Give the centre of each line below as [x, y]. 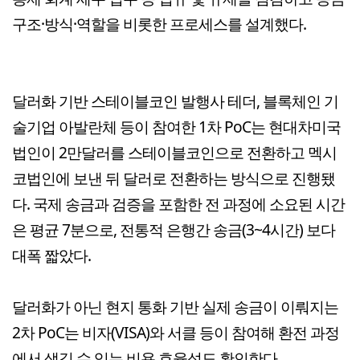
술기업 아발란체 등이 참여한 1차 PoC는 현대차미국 [176, 126]
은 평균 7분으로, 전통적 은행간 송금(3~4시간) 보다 [174, 229]
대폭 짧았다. [51, 255]
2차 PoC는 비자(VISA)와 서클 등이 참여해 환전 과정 [176, 332]
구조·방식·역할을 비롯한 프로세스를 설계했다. [159, 23]
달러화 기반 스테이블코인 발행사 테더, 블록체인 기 [175, 100]
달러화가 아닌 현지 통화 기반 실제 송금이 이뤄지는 [175, 306]
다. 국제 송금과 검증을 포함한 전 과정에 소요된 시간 [178, 203]
